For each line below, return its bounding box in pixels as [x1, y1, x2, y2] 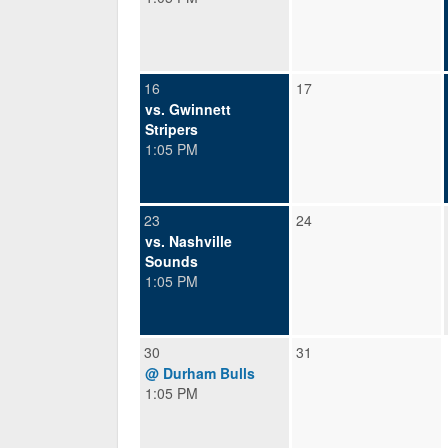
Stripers [145, 119, 198, 139]
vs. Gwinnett [145, 99, 231, 119]
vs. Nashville [145, 231, 232, 251]
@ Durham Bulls [145, 363, 255, 383]
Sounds [145, 251, 198, 271]
